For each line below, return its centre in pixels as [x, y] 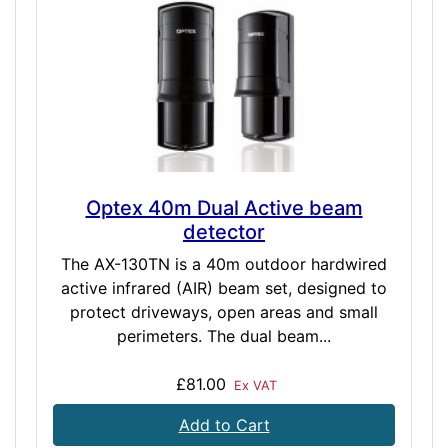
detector [224, 232]
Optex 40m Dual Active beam [224, 208]
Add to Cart [224, 425]
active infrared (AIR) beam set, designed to [224, 288]
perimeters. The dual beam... [224, 336]
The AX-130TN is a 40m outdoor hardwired [224, 264]
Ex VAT [253, 386]
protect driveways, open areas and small [224, 312]
